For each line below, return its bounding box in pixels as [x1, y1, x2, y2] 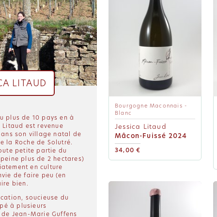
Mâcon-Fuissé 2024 [115, 131, 187, 140]
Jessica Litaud [115, 122, 167, 131]
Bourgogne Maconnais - [115, 102, 187, 110]
